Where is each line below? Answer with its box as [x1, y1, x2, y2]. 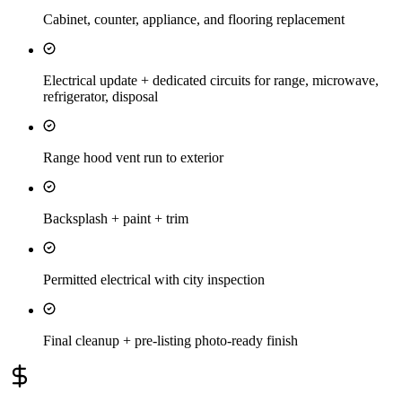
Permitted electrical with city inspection [43, 272, 265, 288]
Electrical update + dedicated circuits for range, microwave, [43, 73, 379, 89]
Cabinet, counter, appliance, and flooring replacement [43, 12, 345, 28]
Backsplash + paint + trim [43, 211, 188, 227]
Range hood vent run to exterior [43, 150, 223, 166]
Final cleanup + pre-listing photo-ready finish [43, 333, 298, 349]
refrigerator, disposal [43, 89, 158, 105]
